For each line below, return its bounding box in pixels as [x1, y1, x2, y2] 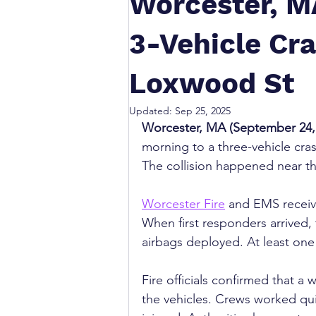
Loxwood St [129, 67, 294, 100]
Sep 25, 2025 [175, 104, 231, 117]
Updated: [129, 104, 175, 117]
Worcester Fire [142, 196, 225, 212]
